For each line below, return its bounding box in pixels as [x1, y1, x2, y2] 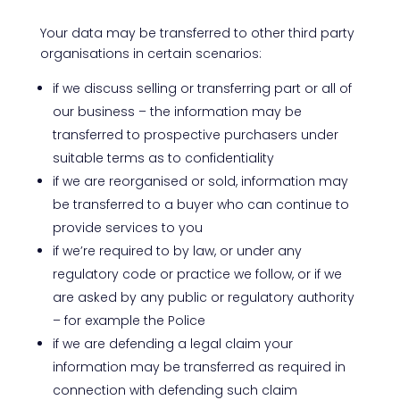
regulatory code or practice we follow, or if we [52, 265, 342, 283]
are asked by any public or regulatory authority [52, 288, 354, 306]
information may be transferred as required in [52, 358, 346, 376]
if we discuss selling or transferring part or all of [52, 79, 352, 97]
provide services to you [52, 219, 203, 237]
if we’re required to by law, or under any [52, 242, 302, 260]
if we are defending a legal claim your [52, 335, 293, 353]
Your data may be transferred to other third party [39, 24, 354, 42]
